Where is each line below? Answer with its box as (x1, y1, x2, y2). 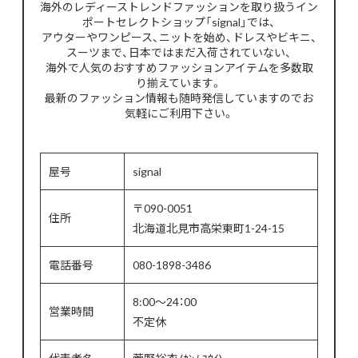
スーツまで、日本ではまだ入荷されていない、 (66, 44, 292, 61)
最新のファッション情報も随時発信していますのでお (45, 89, 313, 106)
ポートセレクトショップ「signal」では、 (82, 14, 276, 30)
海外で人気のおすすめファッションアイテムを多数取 (45, 59, 313, 76)
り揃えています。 (136, 74, 222, 91)
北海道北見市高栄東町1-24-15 (133, 220, 284, 237)
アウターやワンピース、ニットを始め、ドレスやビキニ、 (41, 29, 317, 46)
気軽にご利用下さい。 (124, 105, 234, 121)
